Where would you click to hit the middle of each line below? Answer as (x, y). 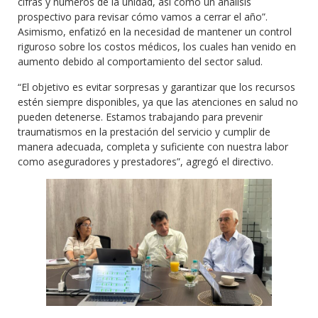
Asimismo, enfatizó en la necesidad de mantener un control (155, 32)
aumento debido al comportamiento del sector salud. (140, 62)
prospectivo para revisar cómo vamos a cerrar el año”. (143, 17)
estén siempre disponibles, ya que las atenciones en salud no (158, 102)
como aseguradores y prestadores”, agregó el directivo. (146, 161)
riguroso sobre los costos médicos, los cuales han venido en (157, 47)
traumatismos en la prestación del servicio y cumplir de (144, 131)
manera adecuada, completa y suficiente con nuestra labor (153, 146)
